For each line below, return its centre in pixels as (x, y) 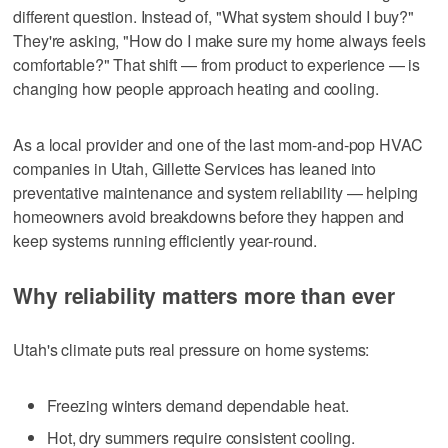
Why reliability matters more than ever (204, 295)
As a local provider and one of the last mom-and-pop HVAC (218, 145)
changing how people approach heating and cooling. (196, 89)
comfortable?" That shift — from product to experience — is (217, 65)
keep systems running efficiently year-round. (165, 241)
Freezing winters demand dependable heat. (198, 406)
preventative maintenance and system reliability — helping (216, 193)
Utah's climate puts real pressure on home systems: (191, 350)
